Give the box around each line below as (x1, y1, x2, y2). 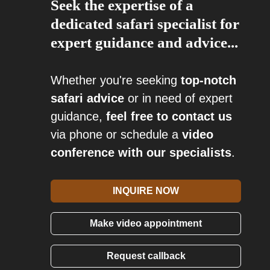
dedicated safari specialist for (51, 16, 239, 32)
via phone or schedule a (51, 128, 182, 141)
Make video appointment (90, 218, 202, 228)
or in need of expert (124, 92, 233, 105)
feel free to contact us (106, 110, 232, 123)
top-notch (181, 74, 236, 87)
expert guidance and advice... (51, 34, 238, 51)
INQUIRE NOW (113, 186, 179, 196)
